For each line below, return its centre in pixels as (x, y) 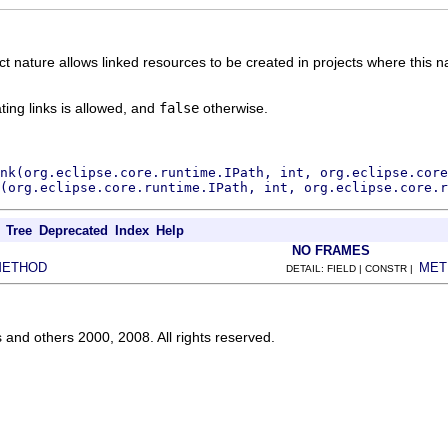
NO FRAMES (331, 250)
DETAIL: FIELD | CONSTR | (352, 268)
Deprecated (73, 230)
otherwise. (233, 108)
